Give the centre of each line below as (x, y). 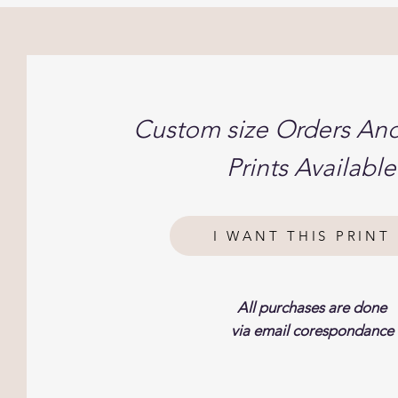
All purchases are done (312, 307)
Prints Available (311, 167)
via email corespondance (312, 330)
